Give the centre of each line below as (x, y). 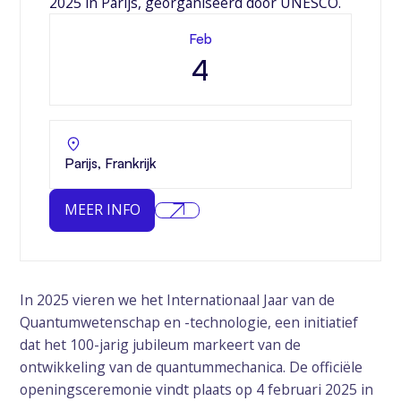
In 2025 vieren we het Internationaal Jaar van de (178, 300)
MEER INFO (102, 210)
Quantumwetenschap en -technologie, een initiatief (189, 323)
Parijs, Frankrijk (110, 162)
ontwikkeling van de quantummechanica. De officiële (192, 367)
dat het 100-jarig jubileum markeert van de (161, 345)
